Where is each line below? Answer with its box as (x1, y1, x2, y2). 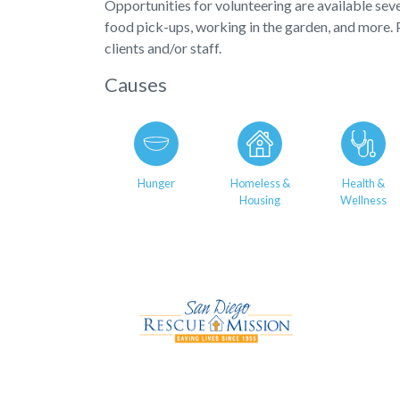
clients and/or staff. (104, 39, 221, 56)
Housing (239, 193, 280, 207)
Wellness (340, 193, 387, 207)
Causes (104, 72, 167, 96)
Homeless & (229, 176, 290, 190)
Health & (342, 176, 385, 190)
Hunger (137, 176, 175, 190)
